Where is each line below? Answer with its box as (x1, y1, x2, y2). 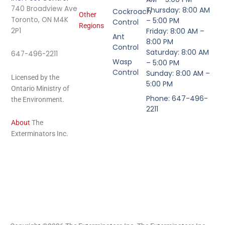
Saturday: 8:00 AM (146, 47, 209, 57)
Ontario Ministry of (11, 84, 70, 92)
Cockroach (113, 6, 151, 17)
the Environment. (11, 95, 65, 103)
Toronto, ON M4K (11, 15, 69, 25)
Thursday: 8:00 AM (146, 5, 210, 15)
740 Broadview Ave (11, 4, 78, 14)
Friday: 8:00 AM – (146, 26, 205, 36)
